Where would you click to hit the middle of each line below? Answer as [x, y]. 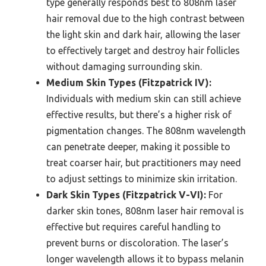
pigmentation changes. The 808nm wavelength [146, 131]
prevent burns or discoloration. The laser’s [137, 243]
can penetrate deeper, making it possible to [138, 147]
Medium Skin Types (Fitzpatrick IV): [129, 83]
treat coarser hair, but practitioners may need [144, 163]
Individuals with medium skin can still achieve [144, 99]
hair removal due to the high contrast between [145, 18]
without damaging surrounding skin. [124, 66]
